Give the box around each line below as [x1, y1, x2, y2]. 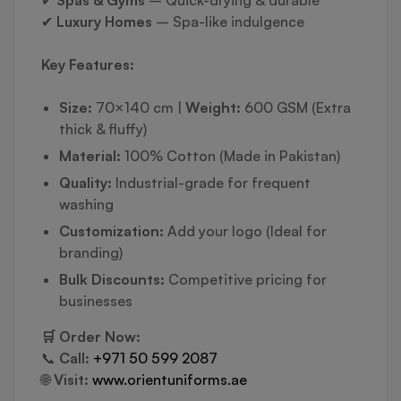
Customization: [59, 222, 164, 241]
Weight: [185, 98, 241, 117]
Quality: [59, 174, 112, 192]
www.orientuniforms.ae [92, 371, 247, 389]
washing [59, 195, 114, 214]
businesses [59, 292, 132, 311]
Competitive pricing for [165, 270, 327, 289]
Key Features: [41, 55, 134, 74]
